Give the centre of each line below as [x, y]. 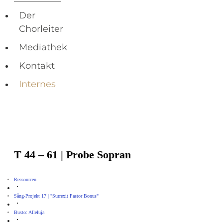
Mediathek [43, 48]
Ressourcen [25, 180]
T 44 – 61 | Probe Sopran [72, 155]
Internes [37, 84]
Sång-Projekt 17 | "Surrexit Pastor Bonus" [56, 196]
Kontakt [37, 66]
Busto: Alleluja [29, 213]
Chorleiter [41, 29]
